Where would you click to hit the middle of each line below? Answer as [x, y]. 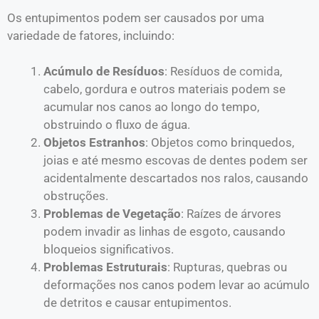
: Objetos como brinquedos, [220, 142]
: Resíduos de [202, 71]
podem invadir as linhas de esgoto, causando [164, 231]
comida [260, 71]
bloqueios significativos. [109, 249]
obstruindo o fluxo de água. [117, 125]
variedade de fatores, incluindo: [91, 35]
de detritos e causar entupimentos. [137, 303]
